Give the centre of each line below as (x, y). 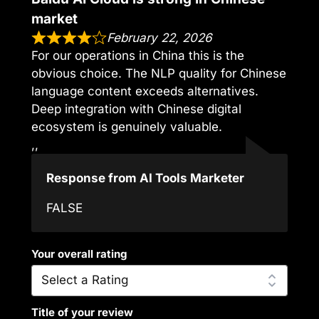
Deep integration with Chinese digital (136, 109)
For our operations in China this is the (138, 56)
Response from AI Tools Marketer (146, 178)
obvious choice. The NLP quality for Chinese (159, 74)
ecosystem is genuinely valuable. (127, 127)
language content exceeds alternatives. (145, 91)
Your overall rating (79, 254)
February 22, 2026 (160, 38)
